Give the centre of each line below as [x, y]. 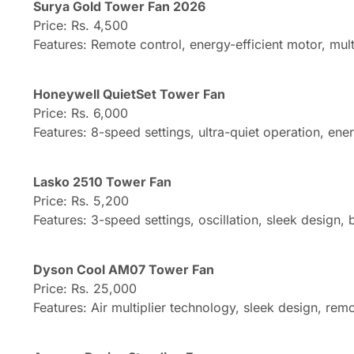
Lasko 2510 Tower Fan [102, 182]
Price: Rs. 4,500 [81, 26]
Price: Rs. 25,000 [85, 289]
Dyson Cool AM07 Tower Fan [124, 270]
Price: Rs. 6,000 [81, 113]
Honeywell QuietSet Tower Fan [129, 94]
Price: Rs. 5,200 [81, 201]
